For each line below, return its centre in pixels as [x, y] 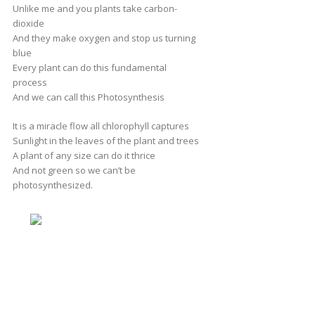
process [30, 82]
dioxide [28, 23]
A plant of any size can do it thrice [84, 155]
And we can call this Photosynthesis [88, 97]
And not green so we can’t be [74, 170]
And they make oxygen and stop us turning [104, 38]
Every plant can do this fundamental [89, 67]
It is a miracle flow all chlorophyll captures [101, 126]
